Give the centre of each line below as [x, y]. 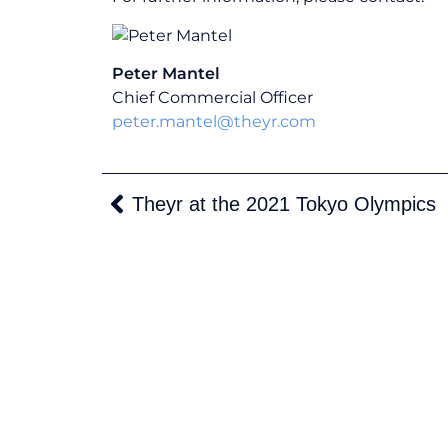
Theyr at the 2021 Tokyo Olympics [284, 204]
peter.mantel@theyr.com [214, 121]
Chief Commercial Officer [212, 97]
